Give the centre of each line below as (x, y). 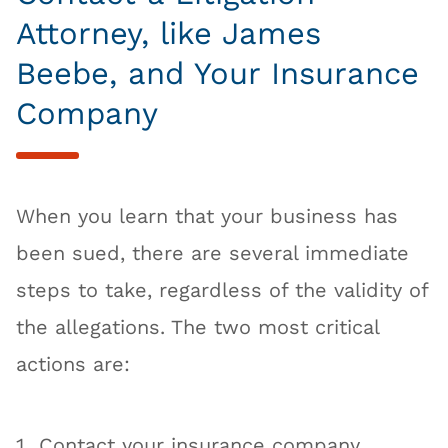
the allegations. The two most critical (198, 327)
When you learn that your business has (207, 216)
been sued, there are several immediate (213, 253)
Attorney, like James (169, 34)
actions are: (73, 364)
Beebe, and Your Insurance (218, 74)
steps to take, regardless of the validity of (222, 290)
